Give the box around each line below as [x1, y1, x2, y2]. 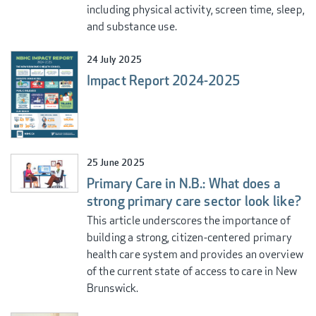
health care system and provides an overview [86, 247, 304, 262]
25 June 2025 [86, 156, 145, 169]
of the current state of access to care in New [86, 264, 298, 279]
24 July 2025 [86, 53, 142, 66]
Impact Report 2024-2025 [86, 72, 241, 89]
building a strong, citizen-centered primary [86, 230, 293, 245]
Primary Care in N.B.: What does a [86, 175, 281, 192]
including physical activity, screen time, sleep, [86, 1, 305, 17]
